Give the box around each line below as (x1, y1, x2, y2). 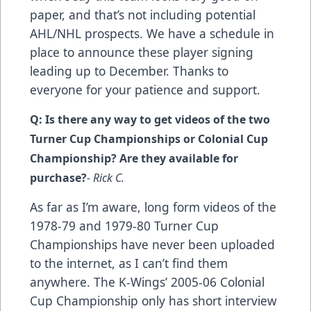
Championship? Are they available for (30, 151, 238, 167)
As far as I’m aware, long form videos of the (30, 199, 276, 216)
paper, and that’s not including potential (30, 6, 255, 24)
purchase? (30, 170, 87, 186)
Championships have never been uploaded (30, 236, 275, 253)
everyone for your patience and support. (30, 81, 260, 99)
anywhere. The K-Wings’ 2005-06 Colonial (30, 274, 264, 291)
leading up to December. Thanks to (30, 62, 228, 80)
